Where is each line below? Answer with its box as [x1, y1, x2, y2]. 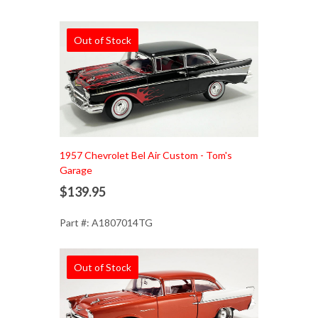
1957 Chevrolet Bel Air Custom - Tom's [60, 149, 232, 162]
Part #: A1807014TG [60, 216, 153, 229]
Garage [60, 164, 92, 177]
